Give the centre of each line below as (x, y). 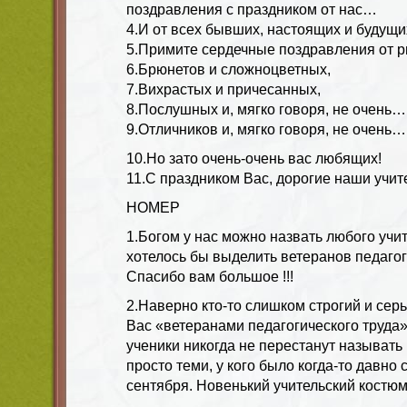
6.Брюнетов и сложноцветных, (228, 69)
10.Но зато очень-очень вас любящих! (254, 158)
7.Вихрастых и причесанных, (223, 89)
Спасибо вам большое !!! (210, 276)
